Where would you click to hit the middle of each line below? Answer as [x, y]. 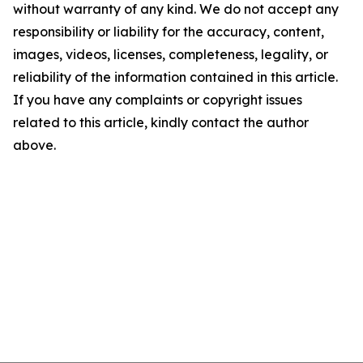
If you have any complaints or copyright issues [158, 100]
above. [34, 145]
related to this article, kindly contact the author [161, 123]
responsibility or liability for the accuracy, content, [169, 32]
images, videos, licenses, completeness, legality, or [171, 55]
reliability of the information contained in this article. [175, 77]
